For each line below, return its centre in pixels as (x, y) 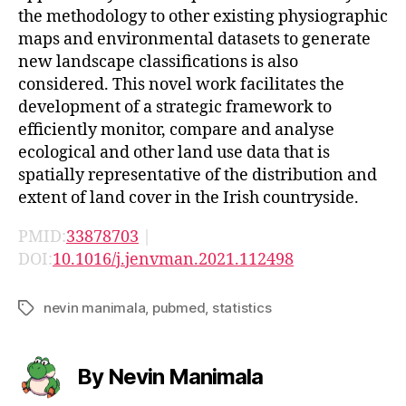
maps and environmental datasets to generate (194, 39)
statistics (242, 307)
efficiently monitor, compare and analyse (176, 130)
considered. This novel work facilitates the (181, 84)
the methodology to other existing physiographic (203, 16)
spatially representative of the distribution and (198, 175)
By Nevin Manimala (170, 376)
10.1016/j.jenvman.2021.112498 (173, 259)
